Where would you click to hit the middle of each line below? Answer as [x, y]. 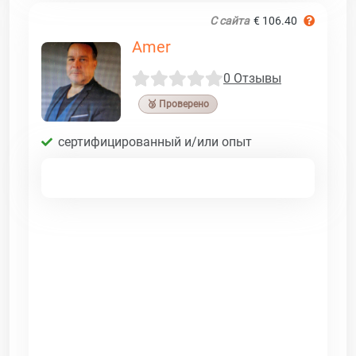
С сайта [230, 20]
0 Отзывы [252, 79]
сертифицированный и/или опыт [155, 141]
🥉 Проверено [178, 104]
